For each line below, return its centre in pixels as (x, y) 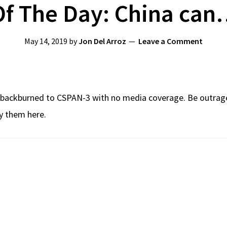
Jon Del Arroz (102, 41)
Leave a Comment (171, 41)
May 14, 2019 (46, 41)
